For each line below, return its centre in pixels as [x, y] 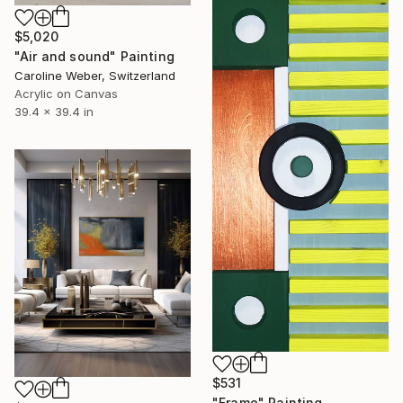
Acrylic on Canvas [66, 93]
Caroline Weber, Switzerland [95, 75]
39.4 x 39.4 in [54, 111]
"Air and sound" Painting [94, 56]
